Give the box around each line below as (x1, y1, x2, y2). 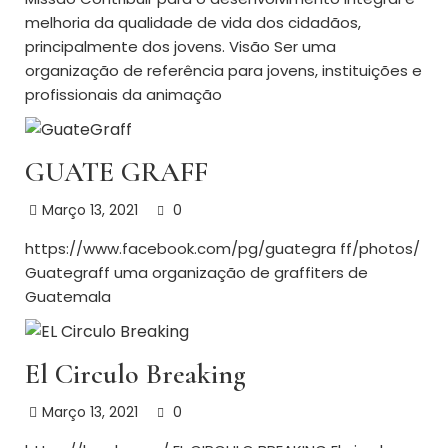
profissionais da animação (25, 84, 222, 106)
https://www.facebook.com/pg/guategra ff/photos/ (25, 238, 420, 260)
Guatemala (25, 286, 111, 308)
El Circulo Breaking (25, 357, 246, 392)
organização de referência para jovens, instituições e (25, 60, 422, 82)
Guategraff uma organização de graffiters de (25, 262, 368, 284)
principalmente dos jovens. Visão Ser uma (25, 36, 336, 58)
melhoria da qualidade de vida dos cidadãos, (25, 12, 361, 34)
